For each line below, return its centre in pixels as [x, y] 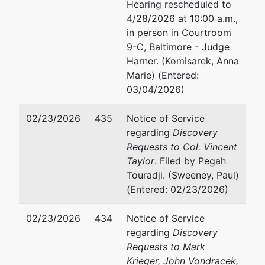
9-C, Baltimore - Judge [178, 47]
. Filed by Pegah [190, 161]
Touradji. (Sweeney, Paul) [183, 175]
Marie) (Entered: [163, 75]
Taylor [140, 161]
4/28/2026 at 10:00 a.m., [182, 18]
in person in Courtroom [179, 33]
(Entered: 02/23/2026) [177, 189]
